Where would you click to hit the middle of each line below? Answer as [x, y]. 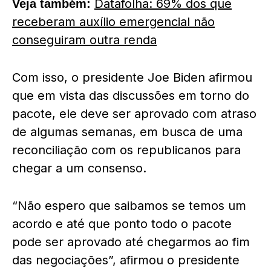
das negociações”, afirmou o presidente [126, 260]
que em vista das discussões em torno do [131, 96]
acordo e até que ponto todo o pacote [122, 224]
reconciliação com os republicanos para [126, 150]
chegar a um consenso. [79, 168]
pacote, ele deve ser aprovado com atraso [134, 114]
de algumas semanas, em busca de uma [127, 132]
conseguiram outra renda [84, 40]
